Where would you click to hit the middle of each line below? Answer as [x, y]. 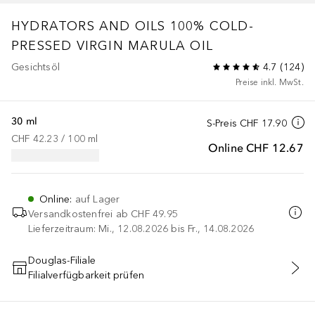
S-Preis [221, 123]
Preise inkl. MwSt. [270, 82]
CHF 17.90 [263, 123]
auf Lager [97, 199]
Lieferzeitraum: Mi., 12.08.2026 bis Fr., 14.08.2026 [141, 229]
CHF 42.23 [35, 139]
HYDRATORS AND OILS [89, 26]
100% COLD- [212, 26]
